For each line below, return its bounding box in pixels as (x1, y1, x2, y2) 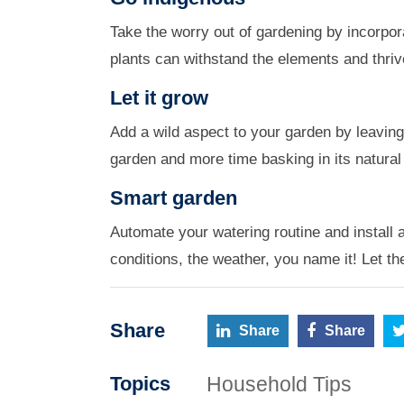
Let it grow (110, 86, 208, 109)
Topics (110, 372, 170, 396)
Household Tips (207, 372, 352, 396)
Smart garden (110, 186, 237, 209)
